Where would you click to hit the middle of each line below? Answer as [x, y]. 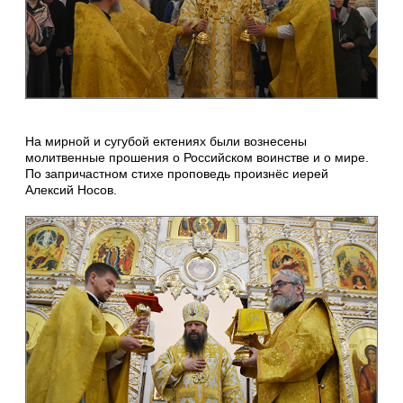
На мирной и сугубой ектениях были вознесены [166, 141]
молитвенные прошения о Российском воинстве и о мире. [197, 157]
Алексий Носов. [71, 189]
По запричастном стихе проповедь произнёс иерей [177, 173]
